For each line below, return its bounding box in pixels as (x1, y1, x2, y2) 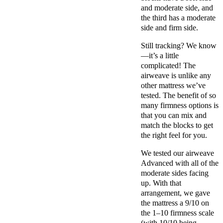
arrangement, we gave (141, 188, 210, 197)
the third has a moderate (141, 13, 216, 22)
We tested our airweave (141, 148, 214, 157)
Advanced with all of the (141, 158, 219, 167)
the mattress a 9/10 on (141, 198, 209, 207)
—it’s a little (141, 51, 179, 60)
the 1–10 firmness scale (141, 208, 214, 217)
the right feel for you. (141, 130, 207, 139)
